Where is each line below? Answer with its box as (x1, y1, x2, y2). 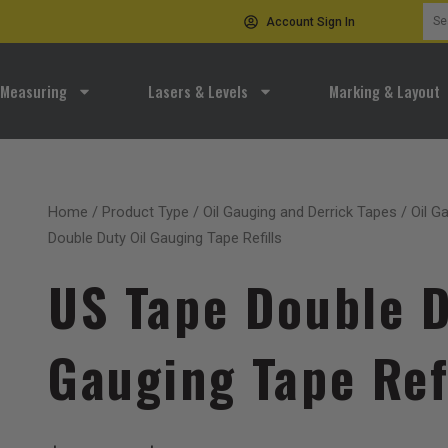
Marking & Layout (328, 80, 440, 102)
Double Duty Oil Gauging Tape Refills (48, 229, 282, 247)
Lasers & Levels (147, 80, 248, 102)
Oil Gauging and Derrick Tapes (203, 203, 397, 221)
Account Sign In (266, 14, 356, 29)
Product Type (102, 203, 189, 221)
